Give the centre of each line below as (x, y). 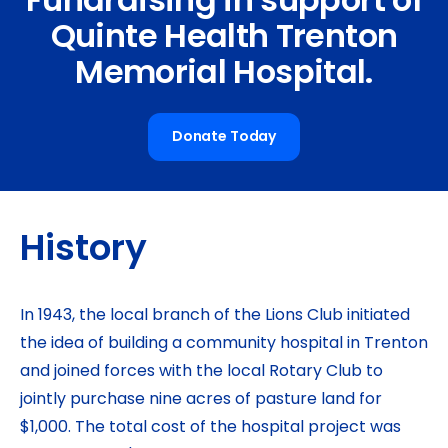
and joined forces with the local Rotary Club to (201, 372)
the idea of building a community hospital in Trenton (224, 344)
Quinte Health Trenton (224, 39)
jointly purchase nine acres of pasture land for (201, 400)
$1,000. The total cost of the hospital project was (210, 428)
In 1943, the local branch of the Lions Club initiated (215, 316)
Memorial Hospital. (224, 75)
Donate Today (224, 137)
